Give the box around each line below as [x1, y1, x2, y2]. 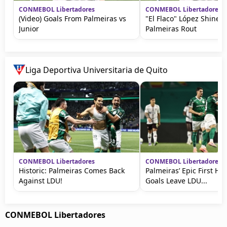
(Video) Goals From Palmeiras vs [19, 13, 126, 23]
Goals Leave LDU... [145, 175, 207, 185]
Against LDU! [19, 175, 62, 185]
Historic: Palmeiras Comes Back [19, 165, 125, 175]
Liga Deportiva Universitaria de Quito [25, 64, 168, 75]
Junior [19, 23, 39, 33]
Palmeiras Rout [145, 23, 197, 33]
